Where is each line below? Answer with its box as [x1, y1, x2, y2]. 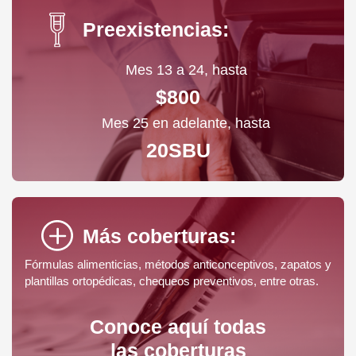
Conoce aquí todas [90, 315, 266, 339]
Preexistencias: [83, 18, 229, 41]
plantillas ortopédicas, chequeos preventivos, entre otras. [25, 274, 319, 288]
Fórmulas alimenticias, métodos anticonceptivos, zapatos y [25, 257, 331, 272]
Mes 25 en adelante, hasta [102, 115, 270, 132]
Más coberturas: [83, 225, 236, 248]
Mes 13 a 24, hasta [125, 62, 247, 79]
